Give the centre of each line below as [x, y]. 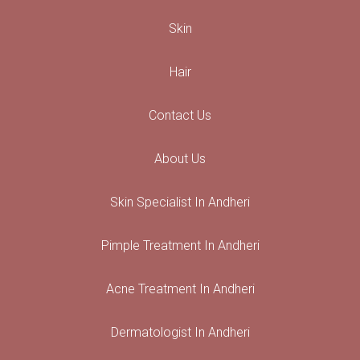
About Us [180, 158]
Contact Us [180, 115]
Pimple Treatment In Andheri [180, 245]
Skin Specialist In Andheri [180, 202]
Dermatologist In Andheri [180, 332]
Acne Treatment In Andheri [180, 288]
